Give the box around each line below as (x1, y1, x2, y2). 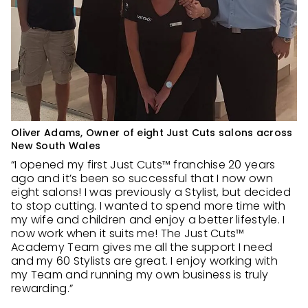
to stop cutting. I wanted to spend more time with (11, 198, 286, 214)
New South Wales (11, 139, 101, 153)
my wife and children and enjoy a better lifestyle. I (11, 212, 285, 228)
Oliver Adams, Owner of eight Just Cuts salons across (11, 126, 293, 140)
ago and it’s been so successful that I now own (11, 170, 273, 186)
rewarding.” (11, 280, 74, 296)
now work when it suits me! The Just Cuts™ (11, 225, 245, 241)
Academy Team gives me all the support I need (11, 239, 273, 255)
